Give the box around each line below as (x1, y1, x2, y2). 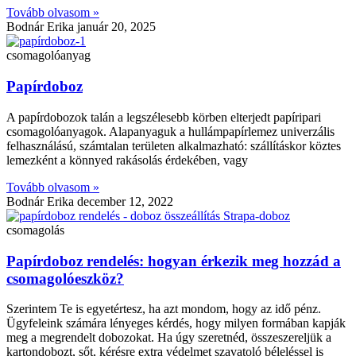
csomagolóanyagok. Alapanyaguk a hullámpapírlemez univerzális (6, 124, 335, 138)
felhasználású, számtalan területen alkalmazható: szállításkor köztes (6, 138, 341, 153)
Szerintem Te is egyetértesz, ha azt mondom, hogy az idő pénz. (6, 302, 321, 316)
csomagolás (6, 222, 64, 237)
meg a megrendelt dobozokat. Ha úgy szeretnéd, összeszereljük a (6, 331, 331, 345)
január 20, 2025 (77, 20, 156, 34)
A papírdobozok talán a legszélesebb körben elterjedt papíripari (6, 110, 324, 124)
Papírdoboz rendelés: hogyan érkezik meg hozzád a (6, 252, 341, 269)
